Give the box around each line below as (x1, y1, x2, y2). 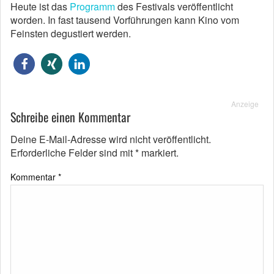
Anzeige (231, 98, 259, 109)
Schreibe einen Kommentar (10, 108, 130, 126)
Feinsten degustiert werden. (10, 26, 131, 40)
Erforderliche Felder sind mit (10, 146, 135, 160)
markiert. (139, 146, 179, 160)
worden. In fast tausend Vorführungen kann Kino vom (10, 13, 239, 27)
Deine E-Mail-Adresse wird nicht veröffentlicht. (10, 132, 211, 146)
